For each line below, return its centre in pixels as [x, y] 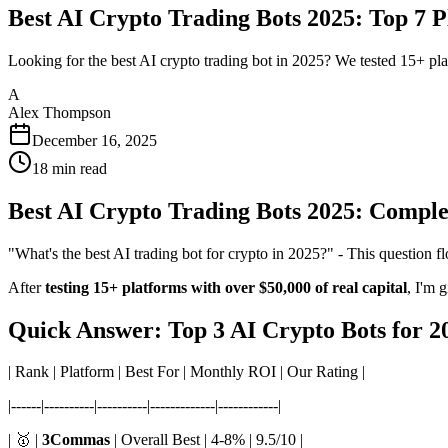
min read [77, 168]
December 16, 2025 [94, 140]
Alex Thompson [59, 112]
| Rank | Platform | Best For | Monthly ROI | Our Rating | [186, 372]
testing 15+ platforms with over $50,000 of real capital [226, 287]
